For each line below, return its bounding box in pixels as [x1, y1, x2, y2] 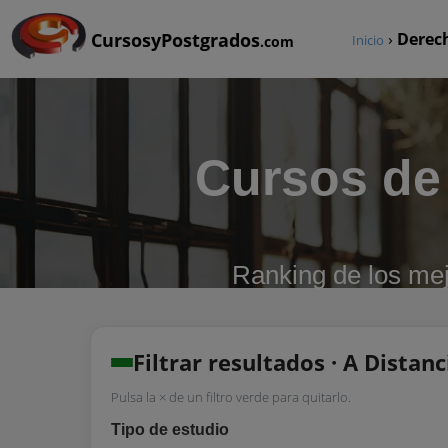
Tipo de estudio [111, 421, 229, 438]
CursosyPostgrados [91, 28, 260, 52]
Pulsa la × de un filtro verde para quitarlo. [111, 388, 351, 406]
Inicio [352, 31, 384, 49]
